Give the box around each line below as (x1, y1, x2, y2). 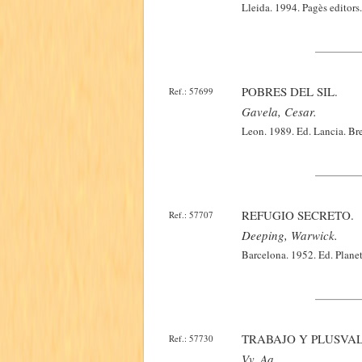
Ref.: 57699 (169, 85, 213, 97)
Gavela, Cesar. (242, 103, 317, 120)
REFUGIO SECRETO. (242, 207, 354, 223)
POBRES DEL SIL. (242, 83, 338, 99)
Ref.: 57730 (169, 332, 213, 344)
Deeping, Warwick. (242, 227, 338, 243)
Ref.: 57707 (169, 208, 213, 221)
